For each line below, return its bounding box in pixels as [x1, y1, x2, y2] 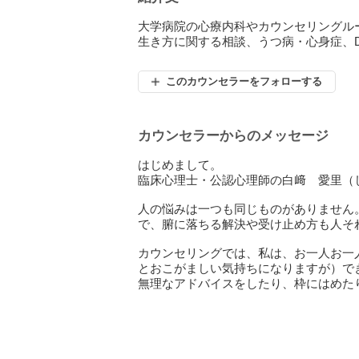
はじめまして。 [138, 158, 222, 171]
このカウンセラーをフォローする [166, 75, 322, 87]
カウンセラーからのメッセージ [138, 128, 329, 143]
